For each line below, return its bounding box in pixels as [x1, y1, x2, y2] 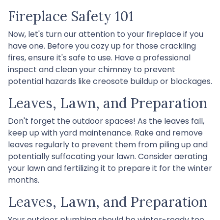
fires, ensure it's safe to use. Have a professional [8, 52, 191, 63]
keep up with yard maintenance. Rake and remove [8, 127, 203, 138]
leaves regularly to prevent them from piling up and [8, 138, 208, 150]
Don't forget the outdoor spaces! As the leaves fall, [8, 115, 204, 127]
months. [8, 174, 39, 186]
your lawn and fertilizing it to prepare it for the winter [8, 162, 212, 174]
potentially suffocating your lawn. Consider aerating [8, 150, 207, 162]
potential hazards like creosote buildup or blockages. [8, 75, 212, 87]
